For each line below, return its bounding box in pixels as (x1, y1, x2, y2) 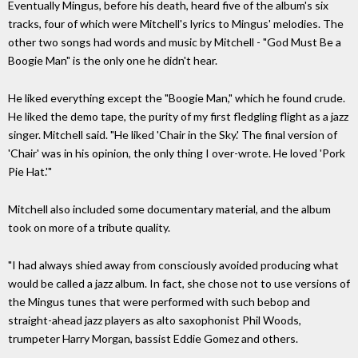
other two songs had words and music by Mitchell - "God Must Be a (8, 35, 341, 50)
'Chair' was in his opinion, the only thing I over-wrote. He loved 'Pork (8, 145, 345, 160)
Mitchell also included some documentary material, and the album (8, 201, 331, 216)
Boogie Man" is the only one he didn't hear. (8, 54, 217, 68)
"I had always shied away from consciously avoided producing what (8, 257, 339, 272)
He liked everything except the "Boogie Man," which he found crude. (8, 90, 345, 105)
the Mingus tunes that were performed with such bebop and (8, 294, 310, 308)
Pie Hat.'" (8, 164, 52, 178)
